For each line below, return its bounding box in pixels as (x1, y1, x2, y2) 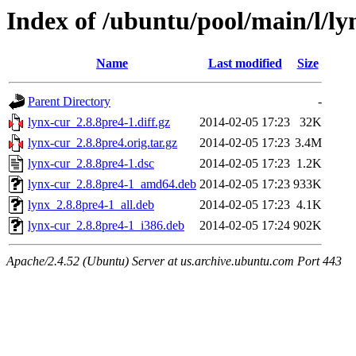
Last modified (207, 56, 282, 71)
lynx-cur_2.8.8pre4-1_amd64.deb (28, 177, 196, 192)
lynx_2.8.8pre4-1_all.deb (28, 198, 154, 212)
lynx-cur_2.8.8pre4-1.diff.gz (28, 115, 170, 130)
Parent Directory (28, 95, 110, 109)
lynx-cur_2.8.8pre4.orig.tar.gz (28, 136, 177, 150)
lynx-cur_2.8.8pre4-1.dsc (28, 157, 154, 171)
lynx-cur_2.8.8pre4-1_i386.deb (28, 219, 184, 233)
